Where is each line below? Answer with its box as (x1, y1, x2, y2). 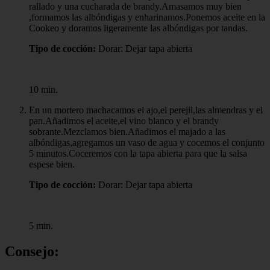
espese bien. (29, 159, 75, 169)
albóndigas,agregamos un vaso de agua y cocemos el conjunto (29, 137, 265, 148)
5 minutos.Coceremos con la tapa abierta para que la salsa (29, 148, 247, 159)
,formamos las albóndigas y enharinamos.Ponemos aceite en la (29, 11, 265, 22)
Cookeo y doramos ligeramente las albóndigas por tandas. (29, 22, 248, 33)
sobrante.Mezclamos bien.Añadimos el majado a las (29, 126, 225, 137)
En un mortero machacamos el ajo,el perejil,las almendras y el (29, 104, 263, 115)
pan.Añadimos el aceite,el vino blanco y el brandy (29, 115, 219, 126)
